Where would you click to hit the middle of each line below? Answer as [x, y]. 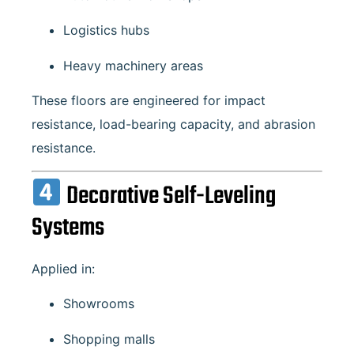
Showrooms [99, 304]
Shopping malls [109, 339]
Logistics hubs [106, 30]
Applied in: [63, 269]
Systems [68, 228]
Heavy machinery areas [133, 65]
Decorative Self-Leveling [169, 197]
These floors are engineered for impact [149, 101]
